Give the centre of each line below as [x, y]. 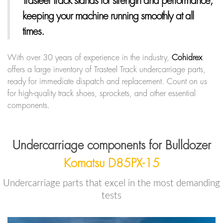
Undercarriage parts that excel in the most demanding [111, 183]
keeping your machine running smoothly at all [108, 16]
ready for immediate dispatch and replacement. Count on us [107, 81]
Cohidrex [187, 57]
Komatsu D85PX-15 [111, 163]
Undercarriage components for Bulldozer [111, 145]
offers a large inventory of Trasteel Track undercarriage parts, [107, 69]
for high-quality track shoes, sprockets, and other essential [102, 93]
